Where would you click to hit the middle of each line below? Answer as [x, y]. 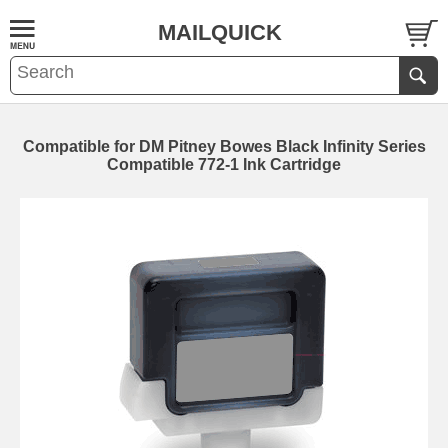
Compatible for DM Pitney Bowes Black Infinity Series [224, 146]
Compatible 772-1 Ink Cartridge [224, 164]
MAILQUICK [219, 32]
